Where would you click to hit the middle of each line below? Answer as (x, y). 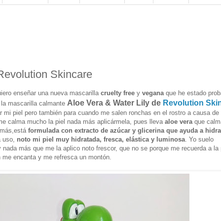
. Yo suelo (199, 139)
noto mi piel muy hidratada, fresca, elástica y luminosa (101, 139)
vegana (154, 93)
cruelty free (118, 93)
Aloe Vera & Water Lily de (115, 103)
